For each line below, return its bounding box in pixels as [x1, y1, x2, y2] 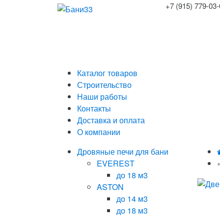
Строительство [77, 79, 132, 90]
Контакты [77, 103, 111, 114]
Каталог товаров [77, 67, 137, 79]
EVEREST [97, 158, 135, 169]
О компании [77, 126, 120, 137]
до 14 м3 [116, 193, 148, 204]
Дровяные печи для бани [77, 146, 168, 157]
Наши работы [77, 91, 127, 102]
